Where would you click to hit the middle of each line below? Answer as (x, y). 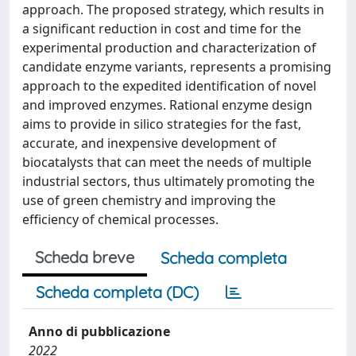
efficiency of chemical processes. (120, 219)
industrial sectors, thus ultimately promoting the (168, 181)
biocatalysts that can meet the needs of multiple (167, 162)
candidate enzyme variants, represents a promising (177, 67)
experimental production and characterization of (169, 48)
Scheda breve (85, 257)
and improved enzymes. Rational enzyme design (167, 105)
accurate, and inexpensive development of (149, 143)
